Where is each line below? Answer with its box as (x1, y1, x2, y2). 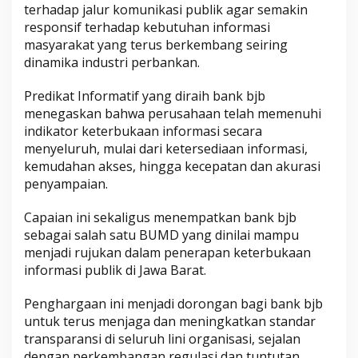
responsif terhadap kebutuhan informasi (24, 18, 270, 36)
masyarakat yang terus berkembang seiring (24, 35, 288, 54)
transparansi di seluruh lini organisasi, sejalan (24, 329, 300, 348)
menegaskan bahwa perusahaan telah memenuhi (24, 104, 321, 122)
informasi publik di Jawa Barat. (24, 261, 206, 279)
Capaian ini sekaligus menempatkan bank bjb (24, 208, 296, 226)
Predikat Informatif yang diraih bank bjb (24, 86, 265, 105)
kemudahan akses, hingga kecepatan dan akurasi (24, 157, 320, 175)
